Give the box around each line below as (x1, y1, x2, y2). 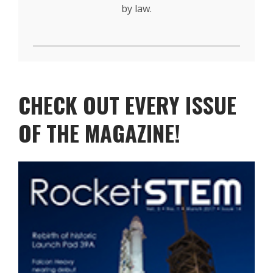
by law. (121, 2, 152, 15)
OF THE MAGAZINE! (18, 116, 180, 149)
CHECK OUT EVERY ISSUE (18, 88, 236, 121)
